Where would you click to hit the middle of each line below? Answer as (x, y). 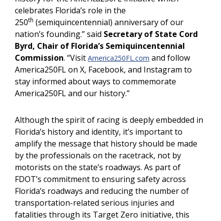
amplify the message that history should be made (106, 144)
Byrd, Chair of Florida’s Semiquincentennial (100, 46)
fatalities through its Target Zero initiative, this (102, 215)
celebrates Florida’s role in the (70, 10)
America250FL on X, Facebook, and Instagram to (103, 70)
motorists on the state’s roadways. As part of (98, 167)
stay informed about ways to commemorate (95, 81)
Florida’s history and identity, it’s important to (99, 132)
